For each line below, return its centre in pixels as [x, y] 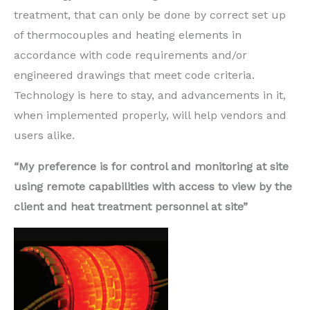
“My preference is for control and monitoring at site [151, 166]
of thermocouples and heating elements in [128, 35]
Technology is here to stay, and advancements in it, [150, 95]
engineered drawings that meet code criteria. [134, 75]
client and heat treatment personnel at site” [131, 206]
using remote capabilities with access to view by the [153, 186]
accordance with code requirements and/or [130, 55]
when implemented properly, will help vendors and [150, 115]
